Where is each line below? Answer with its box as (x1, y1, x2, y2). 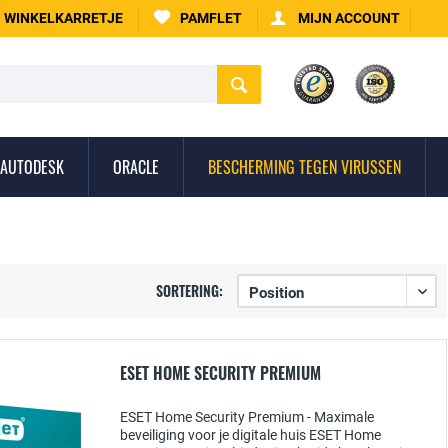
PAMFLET (180, 10, 242, 26)
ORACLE (113, 155, 159, 179)
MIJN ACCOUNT (298, 10, 400, 26)
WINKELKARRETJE (4, 10, 123, 26)
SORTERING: (156, 280, 223, 301)
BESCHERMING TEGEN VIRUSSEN (208, 155, 401, 179)
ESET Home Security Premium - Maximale (120, 409, 374, 425)
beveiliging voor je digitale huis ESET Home (120, 427, 381, 443)
